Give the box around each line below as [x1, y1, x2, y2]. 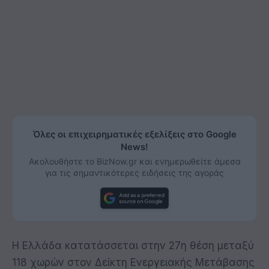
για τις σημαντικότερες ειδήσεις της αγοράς [45, 167, 224, 178]
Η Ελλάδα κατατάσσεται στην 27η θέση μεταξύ [12, 239, 254, 252]
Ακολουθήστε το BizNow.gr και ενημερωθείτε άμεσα [28, 156, 241, 166]
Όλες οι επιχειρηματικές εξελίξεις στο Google [32, 128, 237, 140]
